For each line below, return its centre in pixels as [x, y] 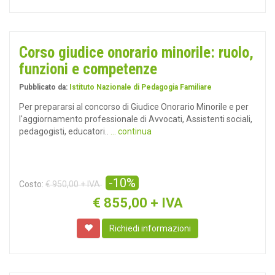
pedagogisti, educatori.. [65, 131]
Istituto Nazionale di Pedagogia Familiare [141, 87]
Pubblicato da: [44, 87]
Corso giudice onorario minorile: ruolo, [136, 52]
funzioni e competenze [88, 69]
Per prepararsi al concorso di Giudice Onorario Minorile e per [134, 107]
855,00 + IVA [143, 203]
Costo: [31, 184]
